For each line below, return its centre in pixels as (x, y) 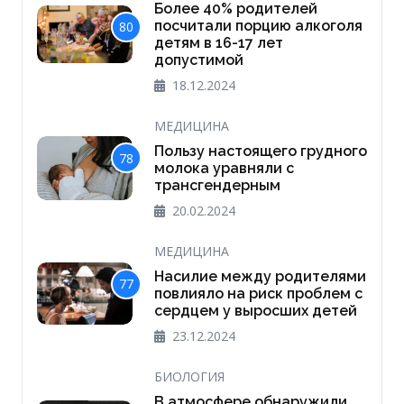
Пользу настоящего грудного (260, 151)
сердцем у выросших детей (255, 311)
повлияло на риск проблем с (258, 294)
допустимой (198, 60)
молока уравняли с (224, 169)
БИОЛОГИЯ (189, 377)
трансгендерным (217, 186)
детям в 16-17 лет (218, 43)
